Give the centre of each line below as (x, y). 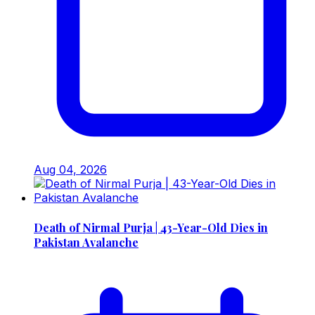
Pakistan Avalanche (86, 242)
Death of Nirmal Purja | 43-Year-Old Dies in (151, 227)
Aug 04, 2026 (70, 170)
